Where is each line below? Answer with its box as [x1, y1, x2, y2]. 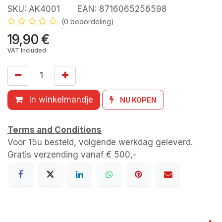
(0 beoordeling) [61, 17, 114, 26]
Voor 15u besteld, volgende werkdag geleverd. [7, 137, 193, 147]
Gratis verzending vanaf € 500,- [7, 149, 136, 160]
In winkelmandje [26, 95, 93, 105]
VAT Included [7, 46, 46, 54]
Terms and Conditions [7, 124, 102, 135]
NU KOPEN [120, 96, 157, 105]
